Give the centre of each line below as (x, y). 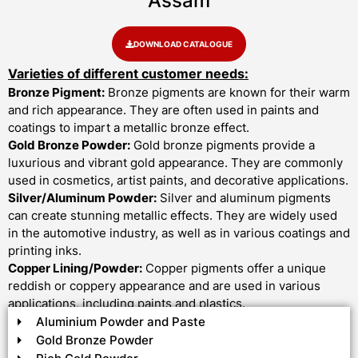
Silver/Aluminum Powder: (82, 198)
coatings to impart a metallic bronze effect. (129, 128)
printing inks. (45, 251)
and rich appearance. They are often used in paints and (163, 110)
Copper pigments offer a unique (234, 268)
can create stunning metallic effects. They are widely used (173, 216)
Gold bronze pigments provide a (223, 145)
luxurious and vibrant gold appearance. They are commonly (175, 163)
